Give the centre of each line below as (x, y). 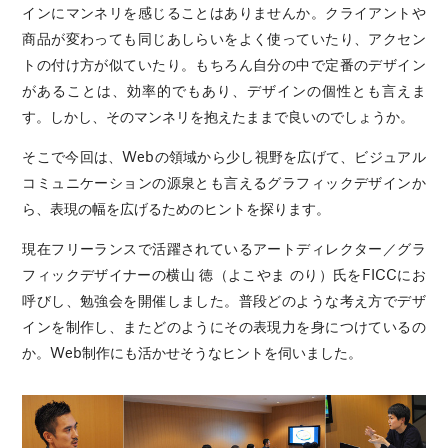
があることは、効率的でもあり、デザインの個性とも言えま (224, 90)
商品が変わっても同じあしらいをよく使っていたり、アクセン (224, 38)
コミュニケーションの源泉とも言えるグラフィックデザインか (224, 182)
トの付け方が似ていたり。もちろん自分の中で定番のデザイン (224, 64)
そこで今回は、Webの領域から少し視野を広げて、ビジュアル (224, 156)
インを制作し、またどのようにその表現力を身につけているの (224, 326)
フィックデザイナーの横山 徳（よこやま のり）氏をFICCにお (224, 274)
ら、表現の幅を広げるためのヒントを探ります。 (176, 208)
